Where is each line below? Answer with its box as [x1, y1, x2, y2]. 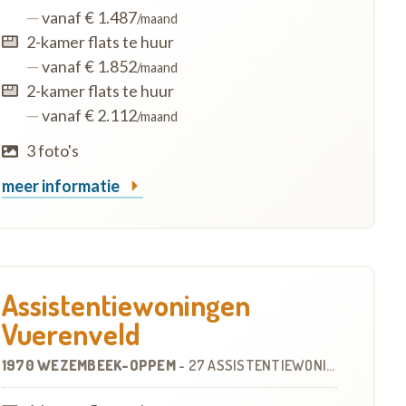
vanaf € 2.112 [38, 105, 137, 125]
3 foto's [25, 140, 79, 160]
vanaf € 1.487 [38, 7, 137, 27]
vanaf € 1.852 [38, 56, 137, 76]
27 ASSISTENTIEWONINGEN [188, 356, 327, 375]
